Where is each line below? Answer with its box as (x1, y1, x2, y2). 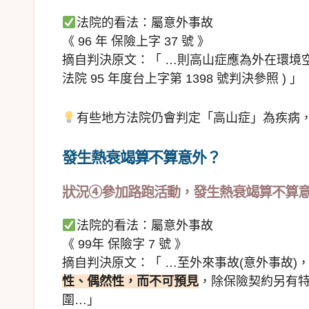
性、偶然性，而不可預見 (62, 275, 199, 289)
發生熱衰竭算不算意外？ (62, 148, 221, 168)
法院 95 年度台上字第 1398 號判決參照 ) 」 (62, 72, 302, 86)
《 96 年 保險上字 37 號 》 (62, 34, 210, 49)
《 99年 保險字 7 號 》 (62, 237, 187, 252)
